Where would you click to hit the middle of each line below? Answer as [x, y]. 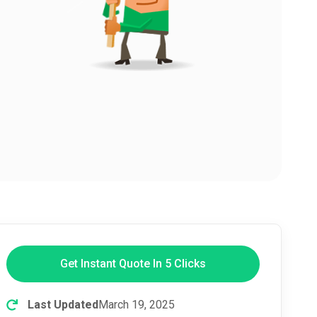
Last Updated [63, 304]
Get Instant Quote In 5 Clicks [133, 263]
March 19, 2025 [137, 304]
